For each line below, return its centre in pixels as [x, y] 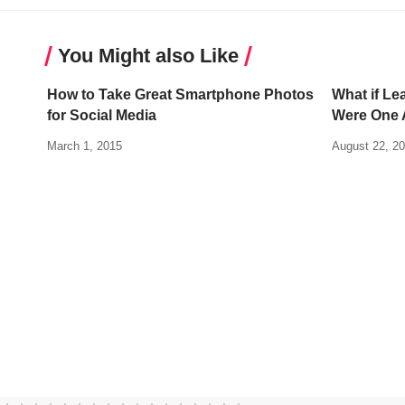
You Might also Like [148, 55]
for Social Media [102, 115]
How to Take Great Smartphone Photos [180, 94]
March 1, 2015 [85, 146]
